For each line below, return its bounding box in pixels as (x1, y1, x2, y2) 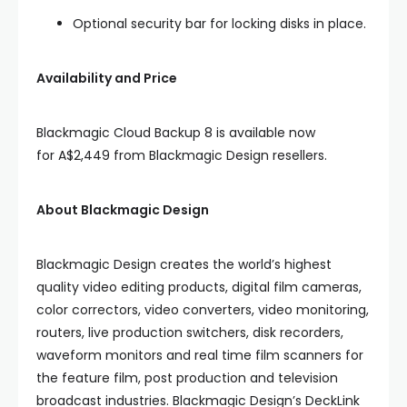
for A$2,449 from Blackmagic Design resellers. (36, 146, 327, 164)
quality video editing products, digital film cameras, (36, 278, 362, 296)
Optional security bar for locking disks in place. (73, 15, 366, 33)
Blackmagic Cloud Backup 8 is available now (36, 124, 315, 142)
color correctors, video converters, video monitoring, (36, 301, 369, 319)
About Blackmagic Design (36, 201, 209, 219)
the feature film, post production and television (36, 369, 338, 387)
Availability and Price (36, 69, 177, 87)
